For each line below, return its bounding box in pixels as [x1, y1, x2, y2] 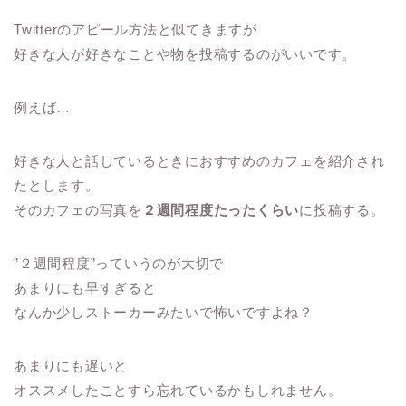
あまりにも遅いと [14, 357, 129, 373]
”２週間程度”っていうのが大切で [14, 255, 225, 271]
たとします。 [14, 177, 100, 193]
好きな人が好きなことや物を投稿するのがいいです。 [14, 45, 357, 62]
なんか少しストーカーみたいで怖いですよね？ [14, 304, 314, 320]
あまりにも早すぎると [14, 279, 157, 295]
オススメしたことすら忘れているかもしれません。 [14, 382, 343, 398]
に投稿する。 [299, 201, 385, 217]
